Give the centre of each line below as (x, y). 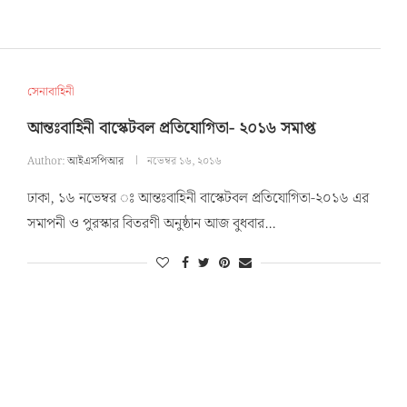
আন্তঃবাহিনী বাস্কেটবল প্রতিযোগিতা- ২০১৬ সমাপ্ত (171, 128)
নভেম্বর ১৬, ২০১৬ (184, 161)
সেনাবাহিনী (50, 92)
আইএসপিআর (95, 161)
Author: (47, 161)
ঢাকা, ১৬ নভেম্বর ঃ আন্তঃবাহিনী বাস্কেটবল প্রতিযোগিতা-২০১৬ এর (198, 198)
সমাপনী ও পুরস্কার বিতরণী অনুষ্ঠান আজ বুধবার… (151, 223)
